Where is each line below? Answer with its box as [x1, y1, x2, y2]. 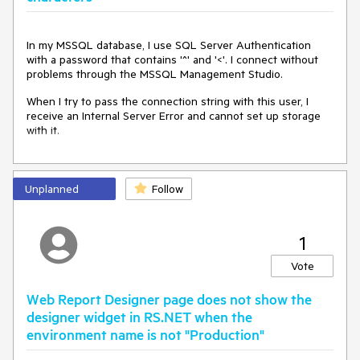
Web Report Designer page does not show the [27, 290, 312, 308]
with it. [27, 123, 59, 137]
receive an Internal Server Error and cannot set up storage [27, 108, 321, 123]
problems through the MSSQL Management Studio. [27, 67, 283, 81]
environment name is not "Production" [27, 325, 264, 343]
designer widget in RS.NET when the [27, 308, 252, 325]
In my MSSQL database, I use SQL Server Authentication [27, 38, 311, 52]
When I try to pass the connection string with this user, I [27, 94, 309, 108]
